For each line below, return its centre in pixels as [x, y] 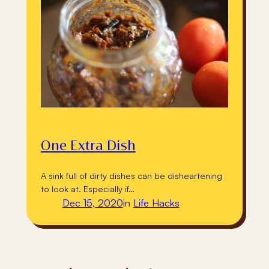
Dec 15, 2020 [92, 202]
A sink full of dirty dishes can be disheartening [131, 175]
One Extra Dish [88, 146]
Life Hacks [156, 202]
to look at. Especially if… [87, 188]
